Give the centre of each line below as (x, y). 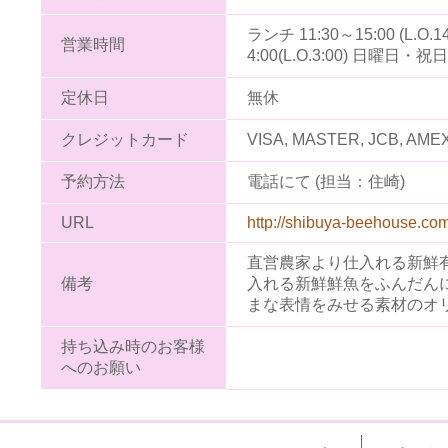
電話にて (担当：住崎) (326, 181)
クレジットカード (125, 139)
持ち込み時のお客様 (133, 346)
